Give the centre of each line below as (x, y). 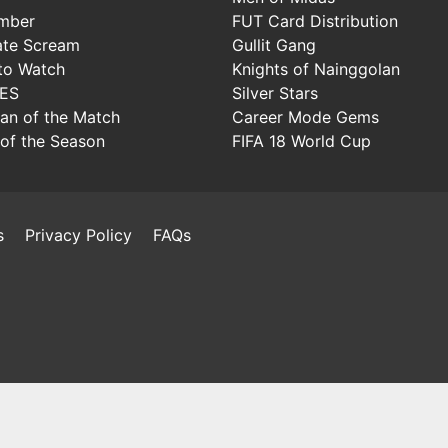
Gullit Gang (274, 44)
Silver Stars (275, 92)
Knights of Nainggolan (316, 68)
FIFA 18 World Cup (301, 140)
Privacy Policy (78, 234)
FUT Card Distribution (315, 20)
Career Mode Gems (305, 116)
